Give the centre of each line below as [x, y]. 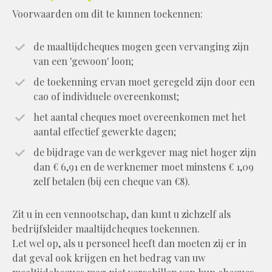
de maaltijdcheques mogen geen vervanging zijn [141, 46]
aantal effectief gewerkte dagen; [105, 131]
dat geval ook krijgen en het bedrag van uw [109, 257]
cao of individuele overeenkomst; [106, 96]
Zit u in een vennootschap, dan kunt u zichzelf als [121, 214]
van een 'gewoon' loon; [83, 61]
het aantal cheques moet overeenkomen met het [140, 117]
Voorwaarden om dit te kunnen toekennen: [107, 13]
